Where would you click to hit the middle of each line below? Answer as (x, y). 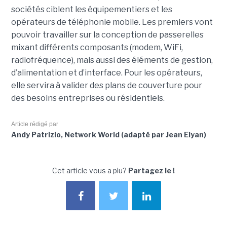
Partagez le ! (152, 171)
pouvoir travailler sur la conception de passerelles (107, 35)
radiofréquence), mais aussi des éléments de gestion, (112, 60)
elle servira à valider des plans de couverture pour (106, 86)
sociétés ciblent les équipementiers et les (91, 10)
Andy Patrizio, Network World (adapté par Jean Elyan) (108, 135)
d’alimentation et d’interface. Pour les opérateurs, (106, 73)
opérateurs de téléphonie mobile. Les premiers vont (112, 22)
